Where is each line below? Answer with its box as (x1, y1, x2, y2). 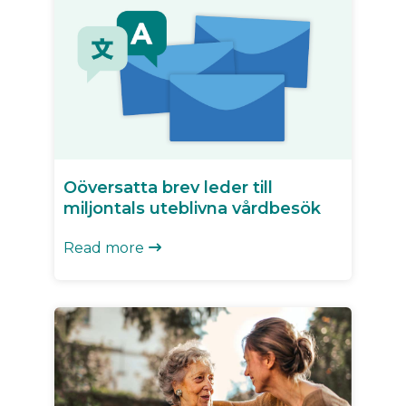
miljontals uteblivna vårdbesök (63, 198, 321, 218)
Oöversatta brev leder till (63, 177, 273, 198)
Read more (63, 238, 144, 256)
